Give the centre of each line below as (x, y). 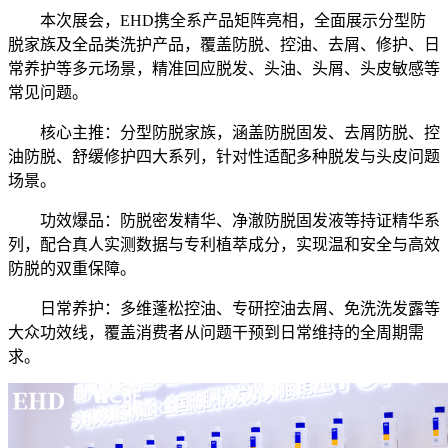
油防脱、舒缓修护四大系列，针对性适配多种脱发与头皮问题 (224, 157)
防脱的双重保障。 (72, 269)
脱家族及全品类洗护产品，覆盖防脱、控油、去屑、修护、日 (224, 45)
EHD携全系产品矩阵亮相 (209, 21)
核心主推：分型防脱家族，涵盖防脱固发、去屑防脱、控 (240, 133)
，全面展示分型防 (362, 21)
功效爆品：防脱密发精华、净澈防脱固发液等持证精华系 (240, 221)
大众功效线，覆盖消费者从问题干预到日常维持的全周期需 (216, 333)
